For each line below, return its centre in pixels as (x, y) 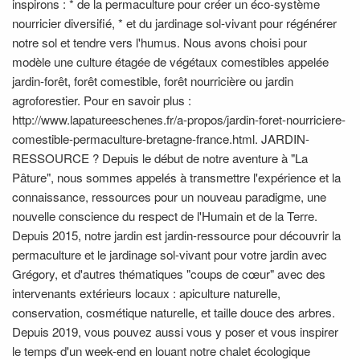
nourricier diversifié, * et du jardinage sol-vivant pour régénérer (174, 22)
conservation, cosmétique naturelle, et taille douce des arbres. (174, 312)
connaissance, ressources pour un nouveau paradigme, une (169, 196)
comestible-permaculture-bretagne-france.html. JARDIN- (161, 138)
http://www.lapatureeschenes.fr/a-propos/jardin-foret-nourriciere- (179, 119)
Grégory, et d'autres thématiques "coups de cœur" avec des (169, 273)
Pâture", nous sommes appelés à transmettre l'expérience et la (176, 177)
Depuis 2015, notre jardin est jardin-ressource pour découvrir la (176, 235)
